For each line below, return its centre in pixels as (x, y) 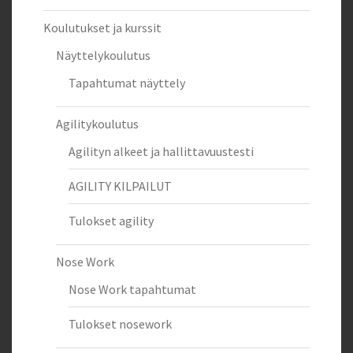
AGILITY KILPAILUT (120, 186)
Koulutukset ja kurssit (102, 27)
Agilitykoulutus (97, 123)
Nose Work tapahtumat (132, 289)
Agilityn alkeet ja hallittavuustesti (161, 151)
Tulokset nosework (120, 323)
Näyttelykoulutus (103, 55)
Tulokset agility (111, 220)
